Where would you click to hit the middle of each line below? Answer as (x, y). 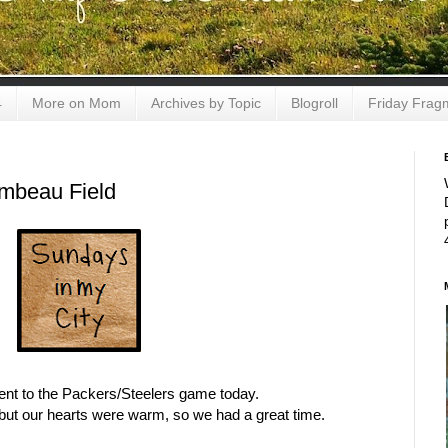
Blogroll (314, 103)
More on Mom (76, 103)
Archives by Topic (206, 103)
